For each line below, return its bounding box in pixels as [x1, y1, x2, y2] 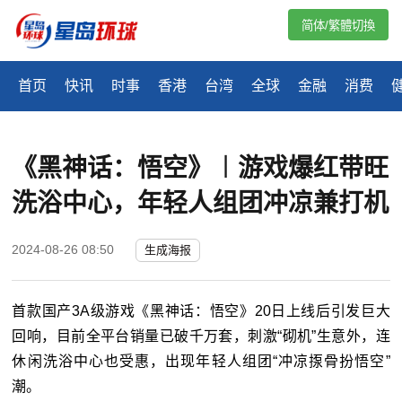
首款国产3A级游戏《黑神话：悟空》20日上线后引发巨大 [12, 303, 390, 319]
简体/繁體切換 [301, 19, 375, 32]
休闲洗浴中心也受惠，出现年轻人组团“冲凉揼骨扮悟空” [12, 354, 390, 370]
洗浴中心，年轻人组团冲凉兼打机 [12, 189, 389, 218]
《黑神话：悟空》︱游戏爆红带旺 [12, 154, 389, 183]
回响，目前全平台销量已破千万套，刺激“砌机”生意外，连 [12, 328, 390, 345]
